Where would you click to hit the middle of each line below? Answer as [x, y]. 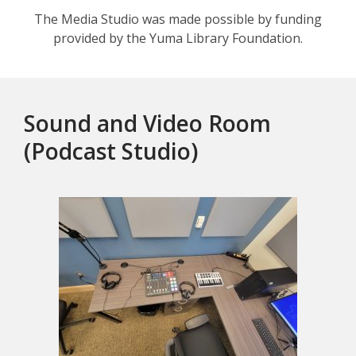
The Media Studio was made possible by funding [178, 19]
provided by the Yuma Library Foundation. [178, 39]
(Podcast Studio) [111, 151]
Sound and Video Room [147, 124]
